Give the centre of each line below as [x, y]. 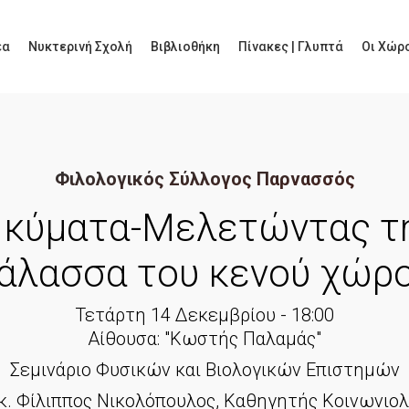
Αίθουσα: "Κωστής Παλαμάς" [204, 338]
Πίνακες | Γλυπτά [291, 47]
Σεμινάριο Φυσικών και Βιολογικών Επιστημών [204, 369]
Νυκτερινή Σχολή [80, 47]
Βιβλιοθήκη [185, 47]
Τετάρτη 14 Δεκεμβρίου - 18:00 [204, 315]
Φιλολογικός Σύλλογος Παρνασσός [204, 178]
